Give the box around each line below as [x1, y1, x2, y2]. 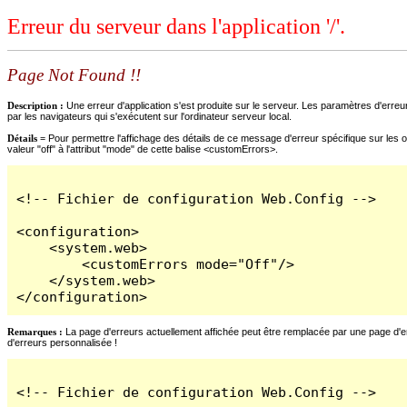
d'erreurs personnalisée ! [7, 336, 117, 348]
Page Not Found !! [7, 65, 141, 85]
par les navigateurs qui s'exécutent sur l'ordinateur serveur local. [7, 110, 292, 122]
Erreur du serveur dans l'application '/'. [7, 15, 345, 39]
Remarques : [7, 325, 63, 337]
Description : [7, 99, 66, 111]
